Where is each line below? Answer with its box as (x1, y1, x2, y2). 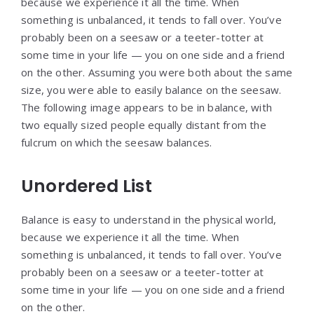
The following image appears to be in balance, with (21, 100, 273, 114)
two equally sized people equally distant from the (21, 118, 266, 132)
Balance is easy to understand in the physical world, (21, 212, 277, 226)
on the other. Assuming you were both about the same (21, 65, 293, 79)
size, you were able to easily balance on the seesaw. (21, 83, 282, 97)
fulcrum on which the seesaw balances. (21, 135, 212, 149)
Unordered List (21, 174, 152, 198)
